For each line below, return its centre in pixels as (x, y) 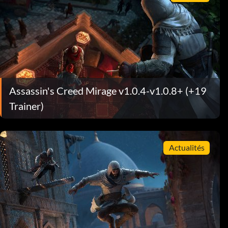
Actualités (187, 148)
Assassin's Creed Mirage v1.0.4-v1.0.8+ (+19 (108, 90)
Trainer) (26, 106)
